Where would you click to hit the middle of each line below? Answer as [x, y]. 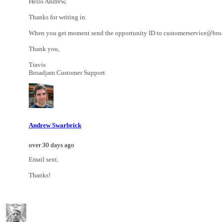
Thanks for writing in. [58, 17]
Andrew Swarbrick [55, 125]
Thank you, [44, 49]
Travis [37, 65]
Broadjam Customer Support [67, 73]
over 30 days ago [52, 145]
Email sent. [44, 159]
